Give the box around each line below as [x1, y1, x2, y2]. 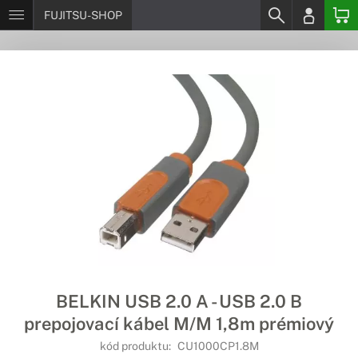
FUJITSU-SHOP [44, 9, 122, 22]
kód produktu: [99, 340, 173, 352]
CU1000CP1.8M [177, 340, 259, 352]
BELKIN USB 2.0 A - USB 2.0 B [56, 291, 302, 312]
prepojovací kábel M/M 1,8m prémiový [24, 313, 334, 334]
